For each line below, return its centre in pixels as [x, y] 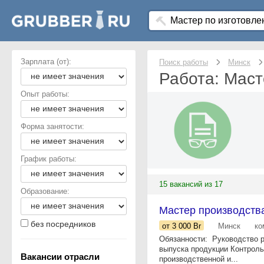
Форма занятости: [52, 126]
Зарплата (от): [46, 62]
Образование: [45, 191]
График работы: [49, 159]
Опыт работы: [45, 94]
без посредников [63, 224]
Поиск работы [184, 62]
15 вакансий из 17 [191, 184]
